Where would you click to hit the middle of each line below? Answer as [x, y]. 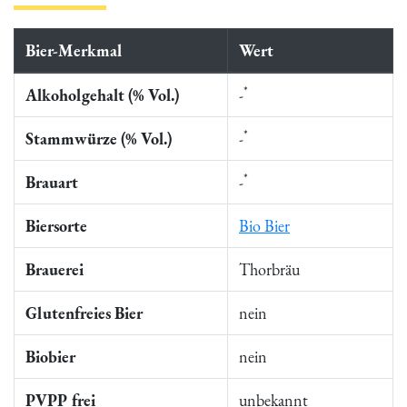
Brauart [52, 182]
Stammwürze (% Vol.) [99, 139]
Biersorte [56, 226]
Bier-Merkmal [74, 50]
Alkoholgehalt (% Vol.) [102, 95]
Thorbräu [269, 269]
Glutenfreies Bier [84, 313]
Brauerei [55, 269]
